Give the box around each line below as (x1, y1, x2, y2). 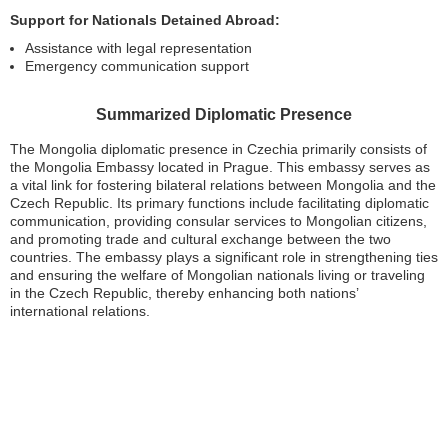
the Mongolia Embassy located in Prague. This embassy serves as (10, 158, 430, 175)
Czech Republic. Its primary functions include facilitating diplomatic (10, 194, 429, 211)
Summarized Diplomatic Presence (96, 105, 352, 123)
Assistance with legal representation (25, 39, 252, 56)
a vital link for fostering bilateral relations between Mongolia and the (10, 176, 436, 193)
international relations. (10, 302, 150, 319)
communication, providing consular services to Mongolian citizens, (10, 212, 427, 229)
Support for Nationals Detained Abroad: (10, 11, 280, 28)
